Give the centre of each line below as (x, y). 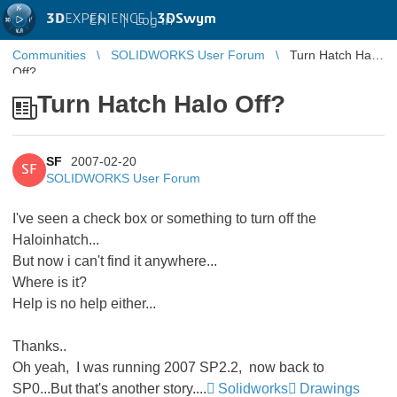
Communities (49, 55)
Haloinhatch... (56, 240)
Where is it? (50, 282)
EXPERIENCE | (111, 19)
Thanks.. (39, 346)
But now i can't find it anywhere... (115, 261)
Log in (154, 20)
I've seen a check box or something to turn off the (164, 218)
